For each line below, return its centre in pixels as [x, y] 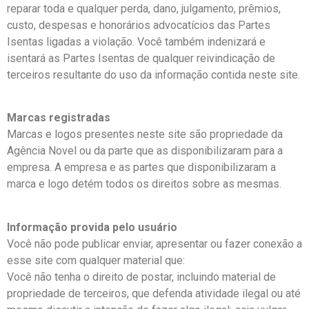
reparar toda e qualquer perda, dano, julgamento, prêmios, [144, 8]
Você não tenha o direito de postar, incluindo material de [141, 277]
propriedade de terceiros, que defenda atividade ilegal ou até [154, 293]
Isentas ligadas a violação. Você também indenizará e [136, 41]
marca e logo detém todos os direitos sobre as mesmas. [144, 184]
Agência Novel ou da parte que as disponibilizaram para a [145, 151]
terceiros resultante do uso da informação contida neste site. [153, 74]
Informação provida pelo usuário [92, 227]
